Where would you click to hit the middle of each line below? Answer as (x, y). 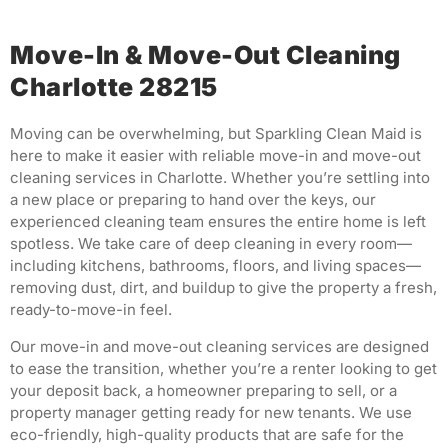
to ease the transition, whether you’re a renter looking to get (223, 368)
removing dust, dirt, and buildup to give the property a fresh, (223, 288)
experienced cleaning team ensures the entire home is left (218, 222)
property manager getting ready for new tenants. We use (211, 412)
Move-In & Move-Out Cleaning (205, 55)
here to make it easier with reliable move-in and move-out (215, 156)
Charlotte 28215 (114, 87)
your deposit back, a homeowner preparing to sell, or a (203, 390)
